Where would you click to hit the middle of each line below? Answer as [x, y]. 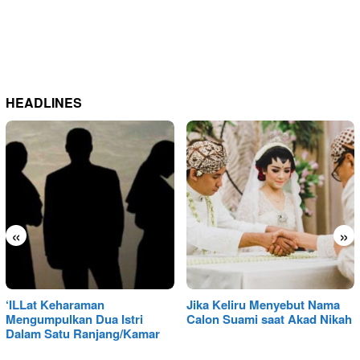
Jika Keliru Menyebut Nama [263, 304]
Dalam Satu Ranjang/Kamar [83, 333]
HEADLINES [44, 103]
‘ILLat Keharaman [55, 304]
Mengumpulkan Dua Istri [74, 319]
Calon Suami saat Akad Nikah [269, 319]
